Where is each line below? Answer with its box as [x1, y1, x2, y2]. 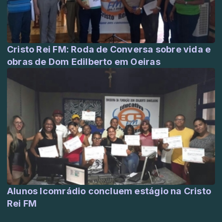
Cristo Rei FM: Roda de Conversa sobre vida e [7, 44, 211, 55]
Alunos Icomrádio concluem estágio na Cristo [7, 185, 212, 196]
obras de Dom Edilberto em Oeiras [7, 56, 161, 67]
